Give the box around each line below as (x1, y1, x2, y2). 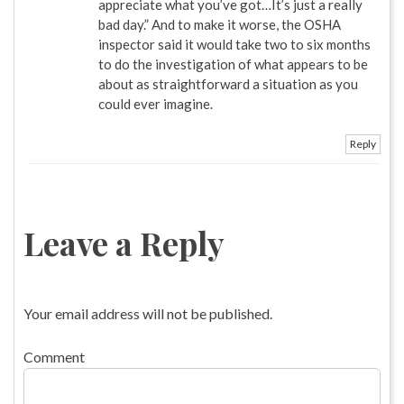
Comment (23, 348, 85, 366)
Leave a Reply (23, 221, 225, 265)
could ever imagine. (98, 96, 213, 113)
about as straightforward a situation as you (98, 76, 358, 93)
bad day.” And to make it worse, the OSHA (98, 16, 341, 33)
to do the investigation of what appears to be (98, 56, 368, 73)
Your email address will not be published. (23, 305, 272, 323)
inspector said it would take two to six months (98, 36, 371, 53)
